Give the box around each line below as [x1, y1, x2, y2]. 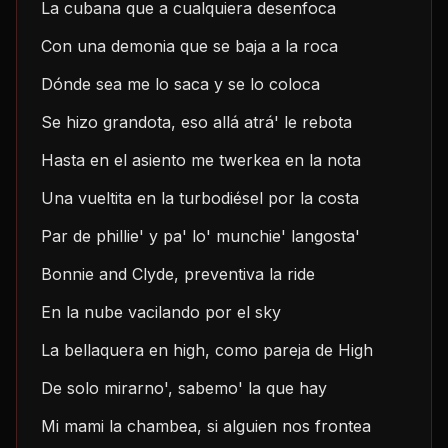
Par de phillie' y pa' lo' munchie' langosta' [41, 226, 360, 246]
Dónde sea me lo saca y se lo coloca [41, 74, 320, 94]
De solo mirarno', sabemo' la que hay [41, 378, 327, 398]
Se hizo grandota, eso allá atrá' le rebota [41, 112, 352, 132]
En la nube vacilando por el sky [41, 302, 281, 322]
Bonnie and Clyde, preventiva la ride [41, 264, 315, 284]
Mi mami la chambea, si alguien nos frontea [41, 416, 371, 436]
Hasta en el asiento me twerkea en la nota [41, 150, 361, 170]
